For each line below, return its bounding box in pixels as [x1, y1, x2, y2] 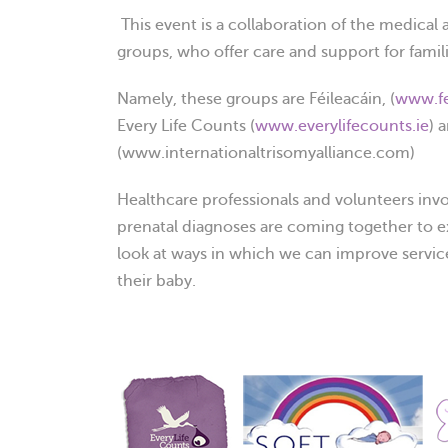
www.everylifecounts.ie [255, 117, 429, 135]
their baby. [117, 272, 196, 290]
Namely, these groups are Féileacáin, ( [117, 90, 395, 108]
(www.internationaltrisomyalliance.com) [117, 144, 415, 162]
